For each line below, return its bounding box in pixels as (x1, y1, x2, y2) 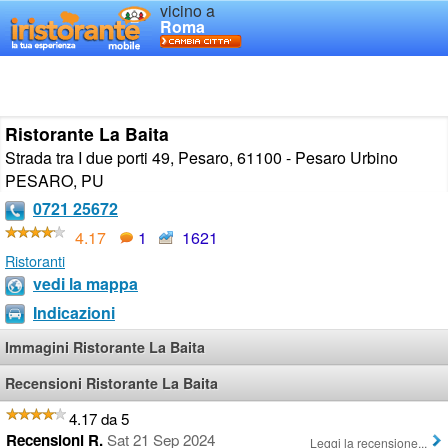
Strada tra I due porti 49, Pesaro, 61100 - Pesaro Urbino (5, 146, 398, 169)
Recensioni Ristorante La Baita (5, 373, 218, 394)
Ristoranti (5, 249, 65, 271)
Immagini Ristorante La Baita (5, 337, 205, 358)
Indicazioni (33, 300, 115, 324)
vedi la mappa (33, 271, 138, 295)
